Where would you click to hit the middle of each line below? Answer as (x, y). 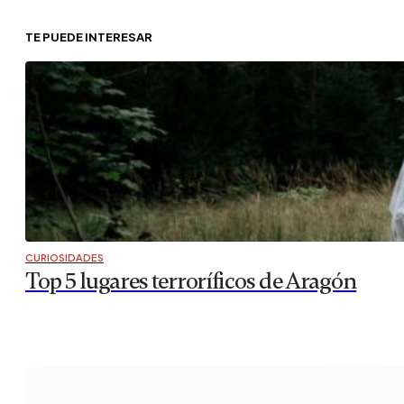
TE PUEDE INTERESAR (89, 37)
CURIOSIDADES (64, 257)
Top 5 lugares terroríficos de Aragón (191, 281)
